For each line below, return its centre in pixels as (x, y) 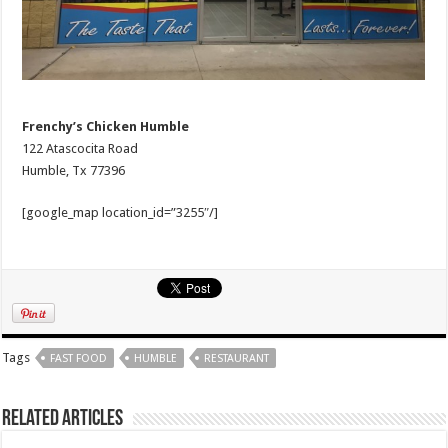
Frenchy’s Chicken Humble (106, 126)
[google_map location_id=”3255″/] (120, 212)
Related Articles (63, 419)
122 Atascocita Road (80, 148)
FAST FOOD (79, 358)
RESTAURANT (237, 358)
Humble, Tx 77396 (74, 170)
